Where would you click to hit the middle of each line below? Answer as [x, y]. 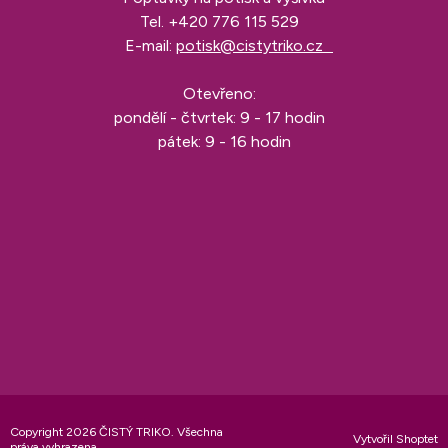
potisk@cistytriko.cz [254, 46]
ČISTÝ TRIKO [135, 432]
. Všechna [197, 432]
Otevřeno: [224, 94]
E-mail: [145, 46]
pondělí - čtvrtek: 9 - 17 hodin [224, 118]
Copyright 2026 [54, 432]
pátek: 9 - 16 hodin [224, 142]
